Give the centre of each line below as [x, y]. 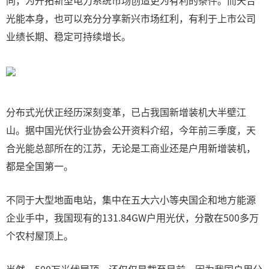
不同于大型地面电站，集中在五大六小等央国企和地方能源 [131, 199]
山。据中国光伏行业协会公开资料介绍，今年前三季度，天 [131, 130]
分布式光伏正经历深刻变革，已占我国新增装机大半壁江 [126, 112]
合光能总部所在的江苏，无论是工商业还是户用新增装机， [131, 148]
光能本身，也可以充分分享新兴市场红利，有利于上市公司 [131, 18]
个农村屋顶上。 [40, 235]
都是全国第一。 [40, 166]
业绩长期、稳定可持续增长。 [68, 36]
